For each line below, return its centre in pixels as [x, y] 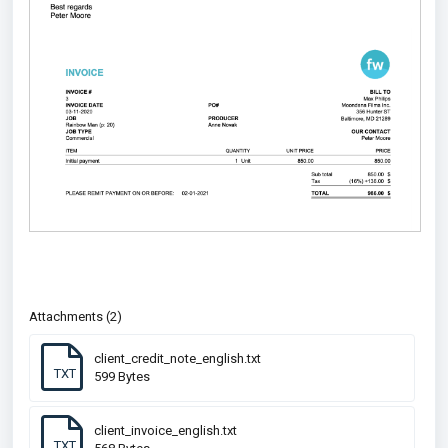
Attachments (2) [75, 316]
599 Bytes [122, 376]
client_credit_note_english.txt [177, 358]
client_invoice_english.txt [165, 430]
